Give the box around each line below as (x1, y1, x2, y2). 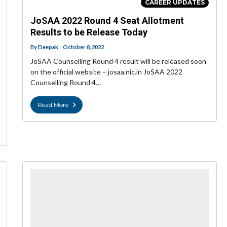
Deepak (38, 44, 58, 51)
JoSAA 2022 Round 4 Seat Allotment (30, 15, 184, 26)
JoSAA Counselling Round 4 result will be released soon (30, 57, 206, 66)
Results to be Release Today (30, 27, 147, 38)
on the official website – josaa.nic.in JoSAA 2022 (30, 67, 182, 77)
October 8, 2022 (63, 44, 104, 51)
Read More (37, 101, 68, 109)
